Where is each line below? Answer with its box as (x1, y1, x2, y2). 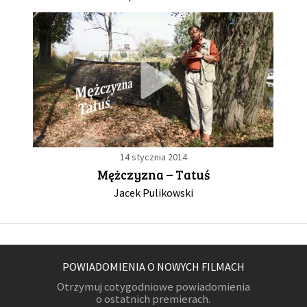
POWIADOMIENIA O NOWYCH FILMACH (62, 260, 245, 274)
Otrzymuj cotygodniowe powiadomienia (56, 280, 250, 295)
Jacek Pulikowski (113, 186, 193, 200)
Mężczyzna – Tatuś (97, 166, 210, 184)
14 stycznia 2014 (119, 151, 187, 164)
